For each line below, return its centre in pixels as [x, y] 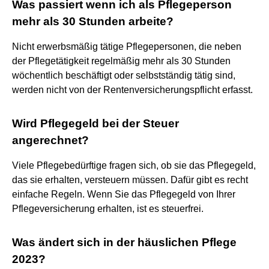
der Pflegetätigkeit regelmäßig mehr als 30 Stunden [121, 61]
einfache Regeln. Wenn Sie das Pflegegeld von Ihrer [124, 194]
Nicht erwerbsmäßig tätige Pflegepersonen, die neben [127, 46]
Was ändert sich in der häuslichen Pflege [124, 242]
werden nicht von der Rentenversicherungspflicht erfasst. [132, 89]
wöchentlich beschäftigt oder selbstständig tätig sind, [124, 75]
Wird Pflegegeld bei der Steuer [95, 123]
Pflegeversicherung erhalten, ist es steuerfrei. [108, 208]
